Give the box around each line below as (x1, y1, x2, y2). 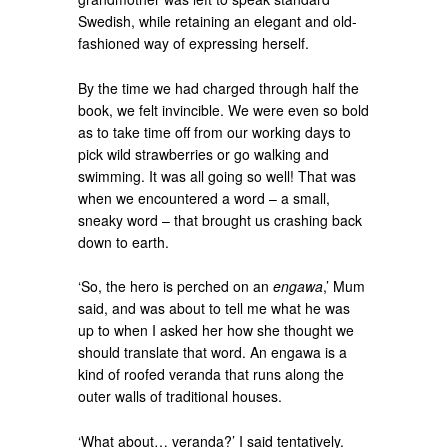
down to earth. (78, 231, 170, 252)
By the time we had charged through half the (78, 77, 360, 98)
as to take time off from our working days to (78, 121, 352, 142)
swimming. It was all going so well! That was (78, 165, 357, 186)
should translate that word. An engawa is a (78, 342, 348, 363)
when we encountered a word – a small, (78, 187, 331, 208)
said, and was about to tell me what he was (78, 298, 351, 319)
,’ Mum (323, 276, 366, 297)
